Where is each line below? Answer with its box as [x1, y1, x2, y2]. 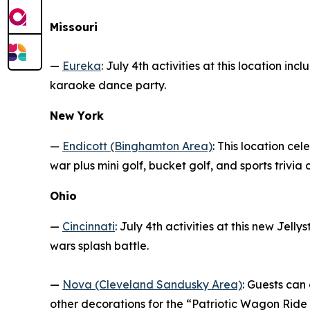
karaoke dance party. [50, 77, 166, 92]
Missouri [50, 19, 98, 34]
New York [50, 108, 104, 122]
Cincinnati [62, 219, 115, 233]
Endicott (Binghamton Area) [62, 138, 212, 153]
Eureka [62, 58, 101, 73]
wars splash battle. [50, 238, 149, 253]
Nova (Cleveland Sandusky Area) [62, 277, 242, 291]
